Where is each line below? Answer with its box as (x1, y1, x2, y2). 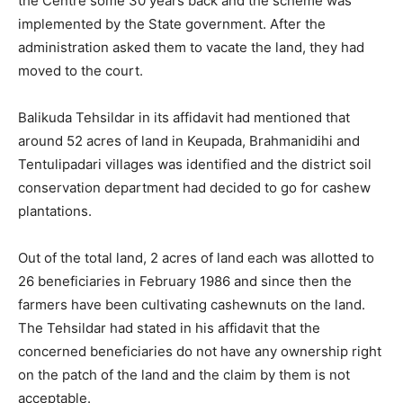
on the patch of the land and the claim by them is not (18, 366, 350, 384)
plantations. (18, 202, 92, 220)
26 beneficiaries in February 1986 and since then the (18, 273, 352, 291)
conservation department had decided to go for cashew (18, 179, 371, 197)
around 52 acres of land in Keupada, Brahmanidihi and (18, 132, 360, 150)
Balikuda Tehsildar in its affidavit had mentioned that (18, 109, 350, 127)
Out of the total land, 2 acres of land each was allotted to (18, 249, 374, 267)
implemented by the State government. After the (18, 15, 326, 33)
